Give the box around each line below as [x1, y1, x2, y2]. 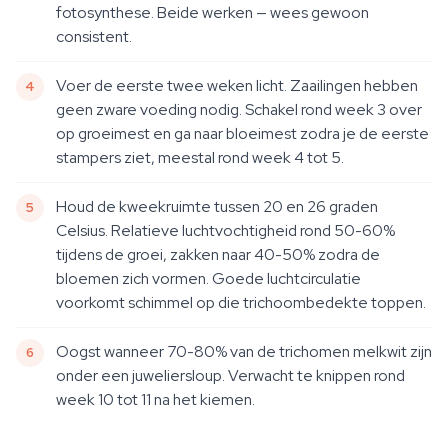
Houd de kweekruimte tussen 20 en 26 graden [56, 196, 378, 217]
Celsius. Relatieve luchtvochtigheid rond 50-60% [56, 220, 395, 241]
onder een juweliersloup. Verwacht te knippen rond [56, 365, 405, 386]
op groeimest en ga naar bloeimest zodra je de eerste [56, 123, 429, 144]
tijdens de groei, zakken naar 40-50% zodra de [56, 244, 380, 265]
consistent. [56, 26, 132, 47]
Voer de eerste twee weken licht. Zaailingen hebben [56, 75, 418, 96]
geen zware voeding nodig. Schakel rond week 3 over [56, 99, 422, 120]
